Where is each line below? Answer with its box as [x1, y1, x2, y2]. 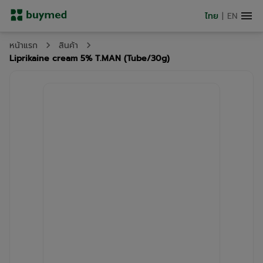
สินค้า [59, 39, 78, 52]
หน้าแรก [9, 39, 38, 52]
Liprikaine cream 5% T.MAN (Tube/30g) [9, 52, 170, 65]
